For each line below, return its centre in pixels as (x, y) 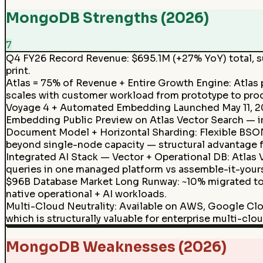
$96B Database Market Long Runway (91, 181)
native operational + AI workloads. (86, 194)
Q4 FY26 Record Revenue (66, 58)
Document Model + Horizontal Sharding (100, 132)
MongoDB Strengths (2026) (107, 18)
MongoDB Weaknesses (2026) (116, 247)
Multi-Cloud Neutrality (60, 206)
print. (18, 70)
